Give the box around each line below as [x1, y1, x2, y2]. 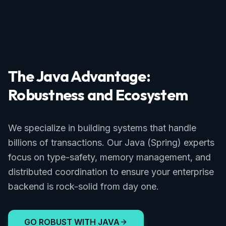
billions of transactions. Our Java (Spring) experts [8, 137, 214, 148]
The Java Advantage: [8, 67, 150, 86]
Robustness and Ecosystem [8, 85, 188, 104]
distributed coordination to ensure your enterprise [8, 166, 214, 177]
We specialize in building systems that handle [8, 123, 196, 133]
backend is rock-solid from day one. [8, 181, 159, 192]
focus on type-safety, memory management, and [8, 152, 211, 162]
